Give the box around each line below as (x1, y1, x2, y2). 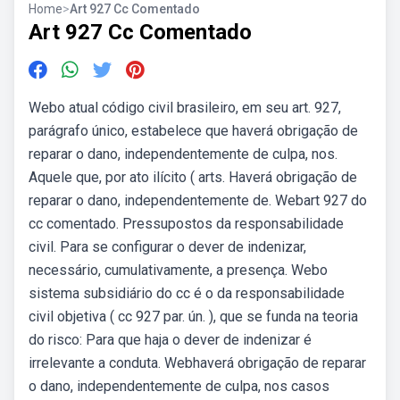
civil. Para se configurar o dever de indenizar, (29, 238, 306, 255)
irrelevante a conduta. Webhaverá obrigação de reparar (29, 354, 366, 371)
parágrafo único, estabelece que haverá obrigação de (29, 122, 358, 139)
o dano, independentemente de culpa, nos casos (29, 378, 329, 395)
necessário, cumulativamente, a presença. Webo (29, 262, 328, 279)
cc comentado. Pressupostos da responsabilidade (29, 215, 344, 232)
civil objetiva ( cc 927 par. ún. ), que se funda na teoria (29, 308, 358, 325)
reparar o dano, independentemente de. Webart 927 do (29, 192, 367, 209)
